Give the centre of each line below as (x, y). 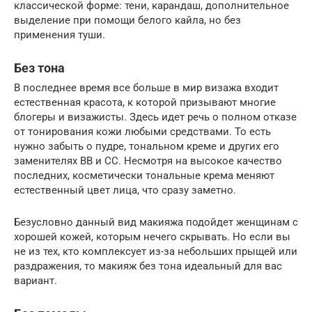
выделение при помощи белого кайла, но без (127, 21)
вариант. (36, 281)
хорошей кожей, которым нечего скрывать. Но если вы (152, 237)
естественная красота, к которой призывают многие (145, 103)
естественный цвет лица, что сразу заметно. (125, 190)
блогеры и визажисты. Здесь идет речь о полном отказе (155, 117)
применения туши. (60, 35)
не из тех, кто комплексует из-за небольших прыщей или (156, 252)
